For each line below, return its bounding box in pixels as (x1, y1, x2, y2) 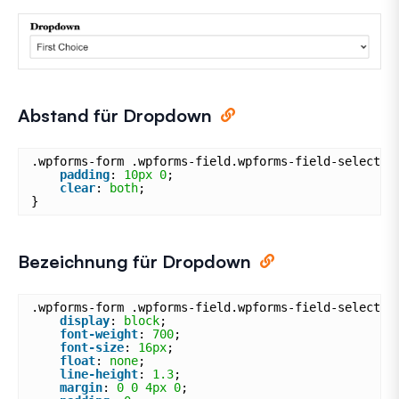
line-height (60, 366, 138, 381)
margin (60, 379, 102, 395)
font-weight (60, 326, 138, 341)
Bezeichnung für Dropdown (18, 249, 251, 273)
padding (60, 167, 110, 182)
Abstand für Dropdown (18, 103, 212, 126)
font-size (60, 339, 124, 354)
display (60, 313, 110, 328)
